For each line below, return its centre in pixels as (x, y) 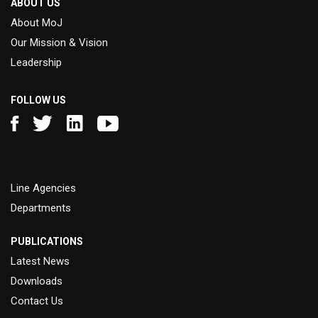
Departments (41, 208)
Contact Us (37, 301)
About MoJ (37, 23)
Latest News (40, 262)
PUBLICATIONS (47, 242)
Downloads (37, 281)
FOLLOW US (38, 100)
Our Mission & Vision (59, 43)
